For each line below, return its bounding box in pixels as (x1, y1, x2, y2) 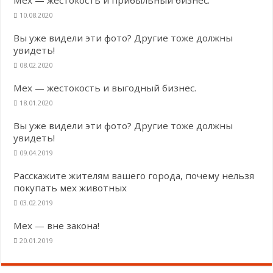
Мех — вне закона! (13, 219, 100, 232)
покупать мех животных (13, 181, 127, 194)
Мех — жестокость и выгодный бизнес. (13, 81, 197, 94)
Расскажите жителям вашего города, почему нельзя (13, 169, 255, 182)
